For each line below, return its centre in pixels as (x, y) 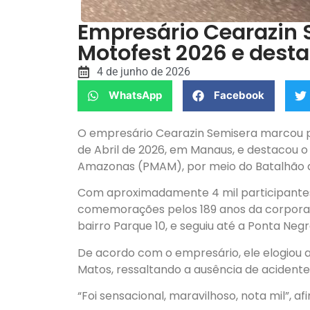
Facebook (239, 95)
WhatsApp (135, 95)
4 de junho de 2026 (143, 71)
